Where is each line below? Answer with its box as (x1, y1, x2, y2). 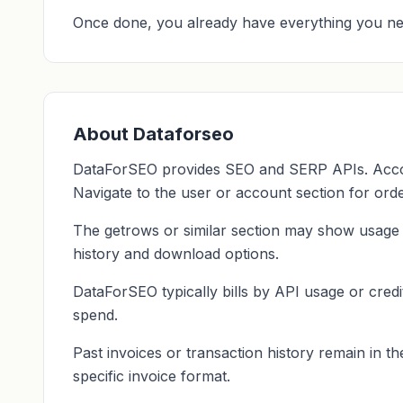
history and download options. (73, 245, 279, 263)
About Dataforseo (73, 123, 234, 145)
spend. (73, 306, 118, 324)
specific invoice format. (73, 367, 230, 385)
